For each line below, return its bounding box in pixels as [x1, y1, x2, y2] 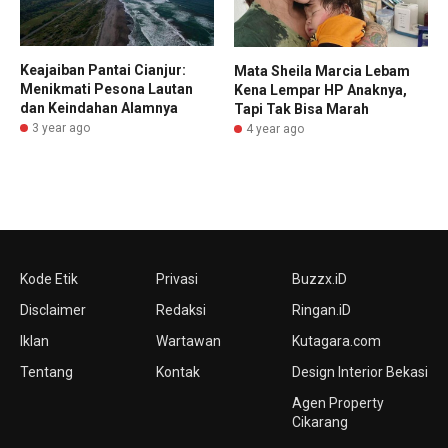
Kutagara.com [291, 332, 381, 349]
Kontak [155, 363, 200, 380]
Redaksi [155, 301, 206, 318]
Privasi [155, 270, 198, 287]
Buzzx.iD [291, 270, 347, 287]
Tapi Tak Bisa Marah [234, 100, 369, 117]
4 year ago [246, 121, 304, 136]
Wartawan [155, 332, 221, 349]
